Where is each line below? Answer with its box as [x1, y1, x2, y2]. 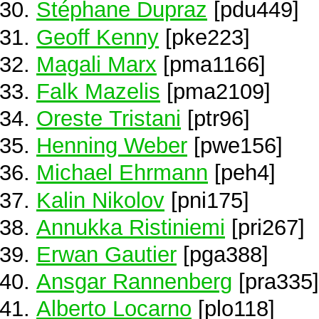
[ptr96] [181, 106, 250, 131]
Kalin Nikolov [36, 187, 164, 212]
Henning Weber [36, 133, 187, 158]
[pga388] [177, 242, 268, 266]
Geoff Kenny [36, 24, 159, 49]
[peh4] [208, 160, 276, 185]
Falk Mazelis [36, 78, 160, 103]
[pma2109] [160, 78, 271, 103]
